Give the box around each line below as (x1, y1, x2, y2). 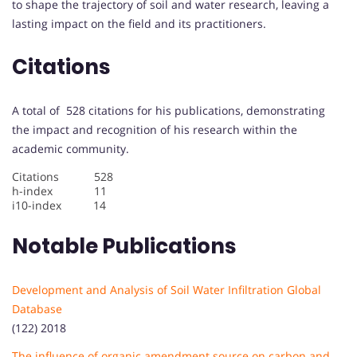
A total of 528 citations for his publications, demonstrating (12, 102, 325, 118)
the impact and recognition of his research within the (12, 121, 297, 137)
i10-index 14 (12, 197, 106, 213)
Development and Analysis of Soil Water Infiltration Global (12, 281, 321, 297)
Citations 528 (12, 168, 113, 184)
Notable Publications (12, 231, 240, 261)
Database (12, 300, 62, 316)
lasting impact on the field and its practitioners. (12, 15, 266, 31)
